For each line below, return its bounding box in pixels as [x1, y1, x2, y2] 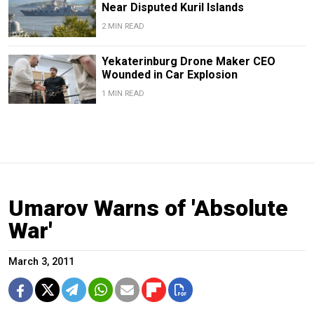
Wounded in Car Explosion [101, 67, 238, 81]
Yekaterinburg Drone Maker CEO [101, 54, 275, 68]
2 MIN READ [101, 22, 144, 32]
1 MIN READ [101, 88, 144, 98]
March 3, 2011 [8, 255, 74, 268]
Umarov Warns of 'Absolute [8, 194, 288, 221]
